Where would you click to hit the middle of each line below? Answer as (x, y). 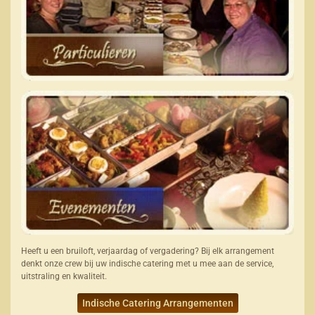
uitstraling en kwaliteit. (64, 277)
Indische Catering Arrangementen (157, 303)
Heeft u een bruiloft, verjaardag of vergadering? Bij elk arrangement (148, 251)
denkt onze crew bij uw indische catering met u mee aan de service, (147, 264)
